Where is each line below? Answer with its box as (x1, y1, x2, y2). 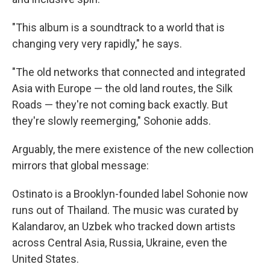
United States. (12, 253, 79, 265)
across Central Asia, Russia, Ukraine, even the (12, 236, 227, 249)
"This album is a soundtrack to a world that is (12, 21, 225, 34)
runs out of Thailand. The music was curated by (12, 204, 239, 216)
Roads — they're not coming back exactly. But (12, 98, 228, 111)
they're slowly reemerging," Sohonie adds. (12, 115, 211, 127)
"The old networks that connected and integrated (12, 66, 245, 78)
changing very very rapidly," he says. (12, 37, 182, 50)
